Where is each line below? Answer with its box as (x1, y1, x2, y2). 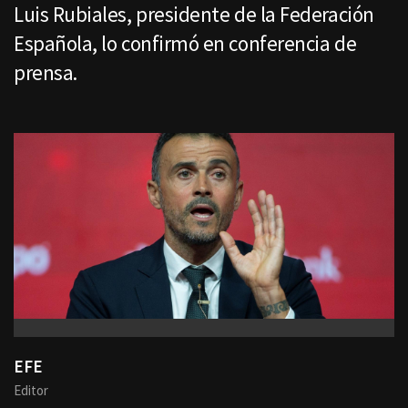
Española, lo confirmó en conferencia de (14, 30, 357, 56)
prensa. (14, 59, 77, 86)
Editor (14, 382, 48, 400)
